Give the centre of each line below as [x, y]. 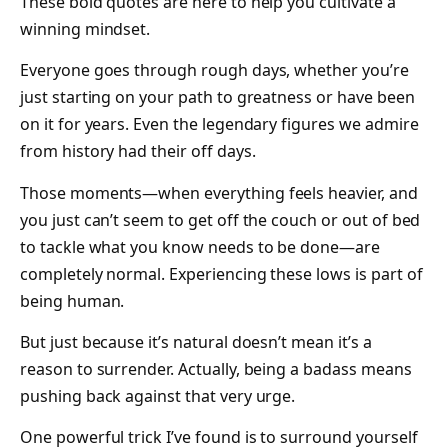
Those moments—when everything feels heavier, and [219, 192]
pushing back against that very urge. [158, 395]
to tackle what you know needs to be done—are [200, 246]
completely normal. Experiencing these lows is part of [221, 273]
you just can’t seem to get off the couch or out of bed [220, 219]
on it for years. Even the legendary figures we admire [219, 124]
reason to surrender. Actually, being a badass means [216, 368]
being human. [72, 300]
